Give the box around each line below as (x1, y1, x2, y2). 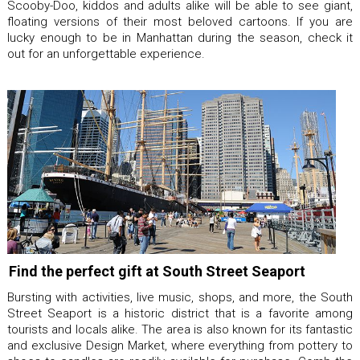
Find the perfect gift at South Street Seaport (9, 263, 305, 280)
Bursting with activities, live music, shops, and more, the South (7, 290, 353, 305)
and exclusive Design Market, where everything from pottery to (7, 338, 353, 353)
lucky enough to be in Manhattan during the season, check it (7, 30, 353, 45)
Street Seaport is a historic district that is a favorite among (7, 306, 353, 321)
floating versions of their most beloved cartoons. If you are (7, 14, 353, 29)
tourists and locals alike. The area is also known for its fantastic (7, 322, 353, 337)
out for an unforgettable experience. (7, 46, 205, 61)
